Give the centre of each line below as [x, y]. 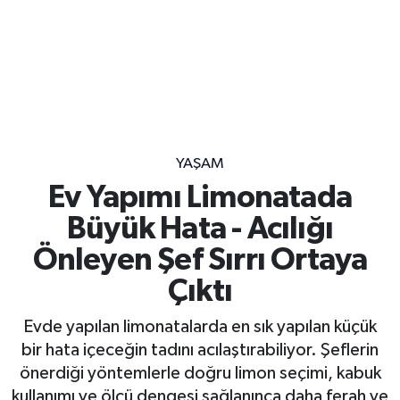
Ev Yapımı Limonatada [200, 198]
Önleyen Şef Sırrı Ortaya [200, 261]
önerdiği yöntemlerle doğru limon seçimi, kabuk [200, 373]
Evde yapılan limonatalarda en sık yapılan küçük [200, 326]
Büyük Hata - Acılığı [200, 229]
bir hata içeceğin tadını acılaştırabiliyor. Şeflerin [200, 350]
